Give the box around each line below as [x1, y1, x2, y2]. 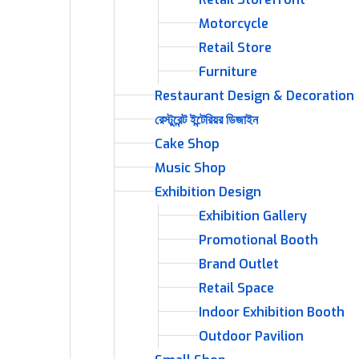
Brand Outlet [199, 256, 279, 272]
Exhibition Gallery [199, 208, 307, 224]
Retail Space [199, 280, 274, 296]
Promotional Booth [199, 232, 318, 248]
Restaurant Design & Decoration [155, 87, 354, 104]
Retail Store [199, 39, 272, 56]
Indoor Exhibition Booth [199, 304, 345, 321]
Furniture [199, 63, 257, 80]
